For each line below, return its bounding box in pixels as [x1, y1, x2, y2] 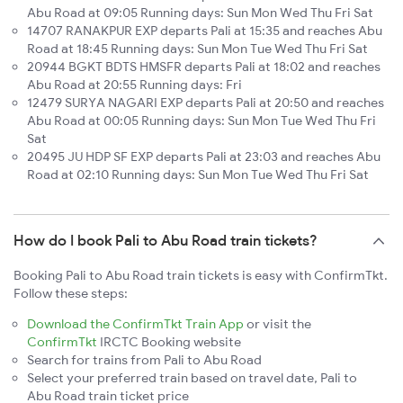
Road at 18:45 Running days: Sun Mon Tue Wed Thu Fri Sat [27, 40, 368, 58]
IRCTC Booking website [97, 334, 241, 351]
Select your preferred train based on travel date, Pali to [27, 370, 357, 387]
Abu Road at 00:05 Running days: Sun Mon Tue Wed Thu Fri [27, 112, 376, 130]
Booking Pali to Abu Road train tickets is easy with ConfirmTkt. [13, 267, 388, 284]
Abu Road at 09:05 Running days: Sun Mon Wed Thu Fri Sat [27, 4, 373, 22]
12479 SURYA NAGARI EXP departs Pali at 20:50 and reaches [27, 94, 384, 112]
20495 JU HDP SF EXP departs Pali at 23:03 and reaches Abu [27, 148, 381, 166]
